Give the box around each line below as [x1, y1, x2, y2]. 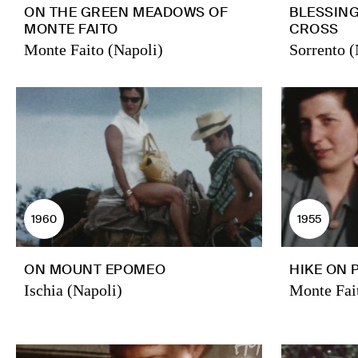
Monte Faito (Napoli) [24, 41, 163, 58]
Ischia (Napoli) [24, 281, 122, 299]
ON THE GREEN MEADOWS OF [24, 3, 229, 21]
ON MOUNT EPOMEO [24, 261, 166, 278]
